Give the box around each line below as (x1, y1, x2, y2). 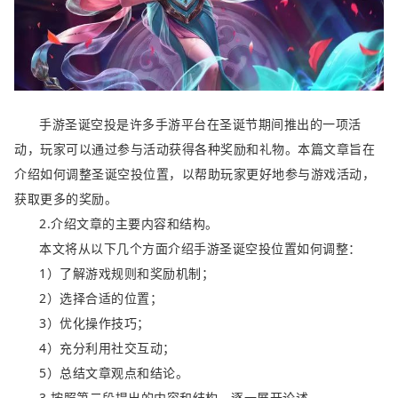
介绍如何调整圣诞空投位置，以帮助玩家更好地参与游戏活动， (14, 165, 375, 183)
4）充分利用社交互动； (39, 339, 176, 357)
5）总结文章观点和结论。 (39, 364, 188, 382)
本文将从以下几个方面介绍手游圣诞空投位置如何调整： (39, 240, 362, 258)
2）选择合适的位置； (39, 290, 163, 307)
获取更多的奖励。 (14, 190, 117, 208)
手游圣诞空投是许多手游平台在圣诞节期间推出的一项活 (39, 115, 362, 133)
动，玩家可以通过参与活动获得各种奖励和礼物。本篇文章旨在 (14, 140, 375, 158)
